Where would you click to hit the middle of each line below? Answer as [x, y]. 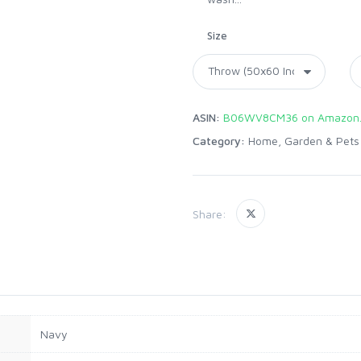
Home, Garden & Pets [304, 141]
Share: [210, 214]
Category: [219, 141]
